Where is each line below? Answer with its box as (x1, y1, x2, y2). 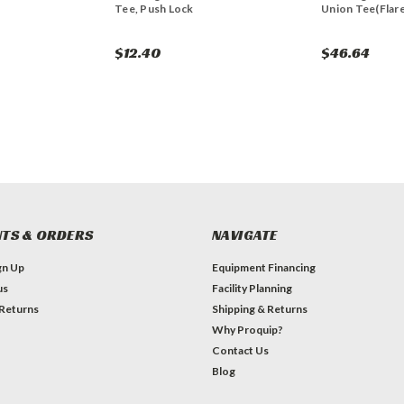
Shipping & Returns (211, 302, 308, 317)
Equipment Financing (211, 261, 316, 275)
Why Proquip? (211, 323, 283, 337)
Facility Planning (211, 281, 292, 296)
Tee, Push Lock (115, 2, 194, 16)
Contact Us (211, 344, 269, 358)
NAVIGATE (211, 225, 278, 245)
